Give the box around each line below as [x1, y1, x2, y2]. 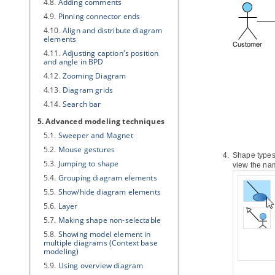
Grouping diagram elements [58, 172, 157, 183]
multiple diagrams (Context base [44, 238, 158, 248]
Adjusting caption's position [62, 48, 159, 58]
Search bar [62, 99, 101, 109]
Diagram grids [62, 85, 114, 95]
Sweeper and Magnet [58, 130, 133, 141]
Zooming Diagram [62, 71, 126, 81]
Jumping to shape [58, 158, 119, 169]
